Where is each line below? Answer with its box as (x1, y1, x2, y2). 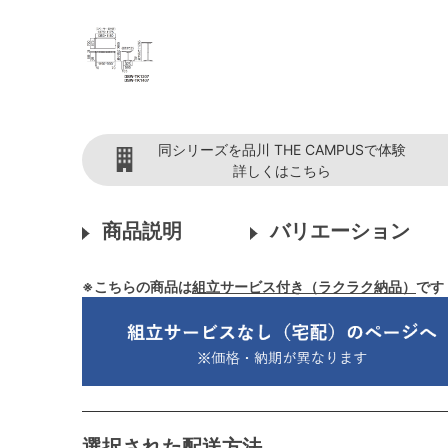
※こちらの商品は (82, 278, 192, 295)
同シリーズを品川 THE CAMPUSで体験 (158, 141, 406, 158)
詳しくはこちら (233, 162, 331, 179)
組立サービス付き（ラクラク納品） (192, 278, 416, 295)
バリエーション (270, 219, 410, 243)
